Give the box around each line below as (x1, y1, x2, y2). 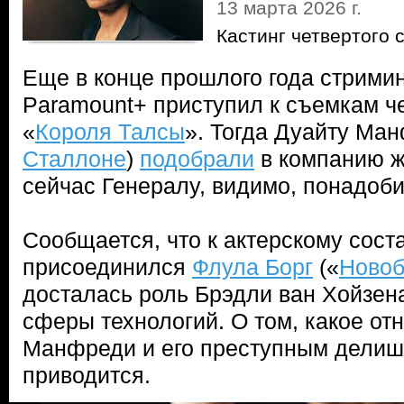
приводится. (23, 363, 151, 388)
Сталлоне (23, 146, 126, 171)
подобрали (140, 146, 254, 171)
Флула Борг (192, 254, 313, 280)
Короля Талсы (35, 119, 185, 144)
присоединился (23, 254, 192, 280)
